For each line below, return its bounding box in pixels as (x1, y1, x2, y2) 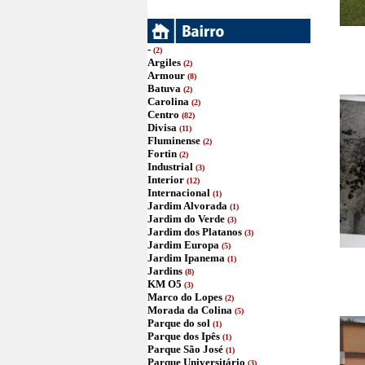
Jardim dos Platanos (147, 226, 242, 238)
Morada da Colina (147, 304, 232, 316)
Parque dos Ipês (147, 330, 220, 342)
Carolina (147, 95, 189, 108)
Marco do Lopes (147, 291, 222, 303)
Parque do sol (147, 317, 210, 329)
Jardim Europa (147, 239, 219, 251)
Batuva (147, 82, 181, 95)
